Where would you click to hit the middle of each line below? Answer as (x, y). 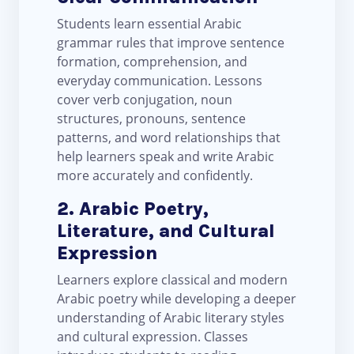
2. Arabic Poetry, (133, 209)
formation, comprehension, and (152, 62)
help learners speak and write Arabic (166, 157)
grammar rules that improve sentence (171, 43)
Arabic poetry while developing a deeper (177, 299)
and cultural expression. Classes (153, 337)
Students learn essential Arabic (149, 24)
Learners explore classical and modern (172, 280)
